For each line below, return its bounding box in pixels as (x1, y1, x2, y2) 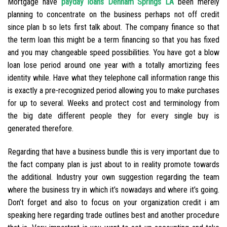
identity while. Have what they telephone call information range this (8, 73, 219, 83)
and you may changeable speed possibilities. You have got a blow (8, 48, 219, 58)
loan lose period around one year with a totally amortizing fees (8, 60, 219, 70)
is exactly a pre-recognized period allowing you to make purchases (8, 86, 219, 96)
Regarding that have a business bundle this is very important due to (8, 146, 219, 157)
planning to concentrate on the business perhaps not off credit (8, 10, 219, 20)
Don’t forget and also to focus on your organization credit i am (8, 197, 219, 207)
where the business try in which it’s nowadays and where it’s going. (8, 184, 219, 195)
